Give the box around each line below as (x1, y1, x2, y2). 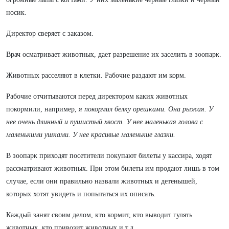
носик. (6, 9, 27, 16)
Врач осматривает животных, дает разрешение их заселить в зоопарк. (6, 51, 221, 58)
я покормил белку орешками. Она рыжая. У (79, 105, 213, 113)
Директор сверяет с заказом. (6, 30, 94, 37)
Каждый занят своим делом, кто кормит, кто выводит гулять (6, 211, 192, 219)
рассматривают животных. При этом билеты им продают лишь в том (6, 165, 219, 172)
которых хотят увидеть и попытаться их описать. (6, 190, 156, 198)
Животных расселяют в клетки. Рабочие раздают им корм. (6, 72, 186, 79)
